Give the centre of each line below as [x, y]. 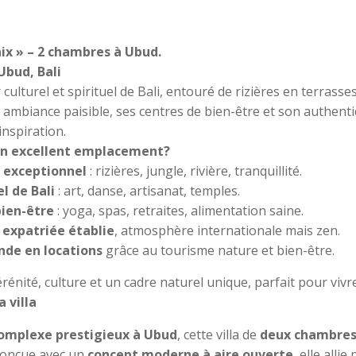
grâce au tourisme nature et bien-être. [218, 250]
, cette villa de [218, 334]
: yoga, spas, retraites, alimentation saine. [178, 210]
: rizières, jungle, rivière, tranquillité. [194, 170]
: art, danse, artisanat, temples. [147, 190]
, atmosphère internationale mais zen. [227, 230]
